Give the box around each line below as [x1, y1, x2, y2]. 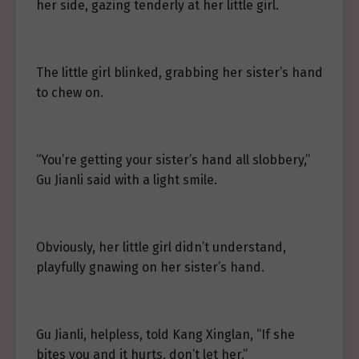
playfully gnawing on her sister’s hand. [36, 260, 264, 275]
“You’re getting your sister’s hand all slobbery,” [36, 152, 310, 167]
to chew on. [36, 85, 103, 100]
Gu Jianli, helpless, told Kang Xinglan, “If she [36, 327, 295, 342]
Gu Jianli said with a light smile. [36, 172, 217, 188]
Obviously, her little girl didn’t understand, [36, 240, 286, 255]
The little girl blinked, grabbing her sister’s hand [36, 65, 323, 80]
